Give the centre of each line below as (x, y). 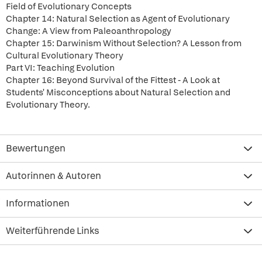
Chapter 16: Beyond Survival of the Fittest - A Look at (113, 80)
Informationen (38, 203)
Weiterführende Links (53, 231)
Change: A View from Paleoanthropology (89, 31)
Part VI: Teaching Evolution (60, 68)
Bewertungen (36, 148)
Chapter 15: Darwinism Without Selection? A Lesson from (124, 43)
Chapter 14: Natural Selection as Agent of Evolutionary (118, 19)
